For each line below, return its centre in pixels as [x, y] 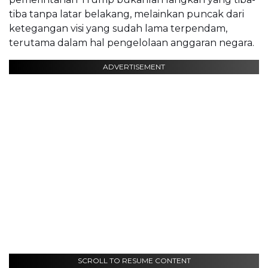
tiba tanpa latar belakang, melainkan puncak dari [127, 14]
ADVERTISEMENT [134, 67]
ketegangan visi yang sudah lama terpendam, [118, 29]
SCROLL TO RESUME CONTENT [134, 261]
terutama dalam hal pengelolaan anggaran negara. [132, 43]
